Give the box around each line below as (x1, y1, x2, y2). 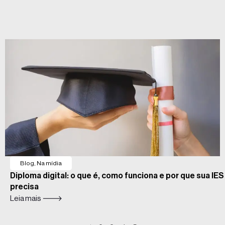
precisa (10, 182, 39, 191)
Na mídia (37, 160, 62, 166)
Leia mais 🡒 (10, 195, 62, 202)
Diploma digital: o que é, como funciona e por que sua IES (10, 171, 224, 180)
